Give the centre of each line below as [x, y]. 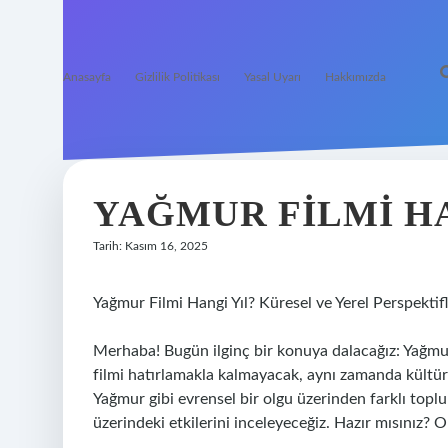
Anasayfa [87, 77]
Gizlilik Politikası [177, 77]
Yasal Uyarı [272, 77]
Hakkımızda [355, 77]
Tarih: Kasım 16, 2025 [150, 246]
